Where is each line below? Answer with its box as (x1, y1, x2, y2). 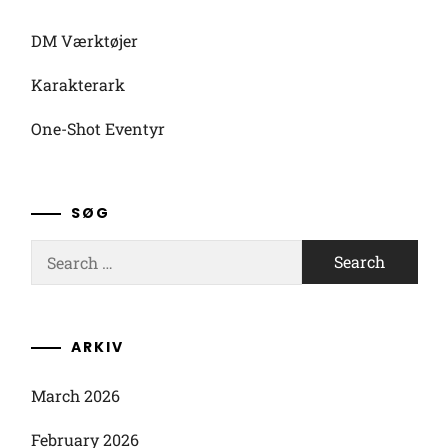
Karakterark (30, 74, 125, 95)
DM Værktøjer (30, 30, 138, 51)
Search (29, 240, 81, 261)
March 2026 (30, 385, 120, 406)
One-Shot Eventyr (30, 118, 165, 139)
